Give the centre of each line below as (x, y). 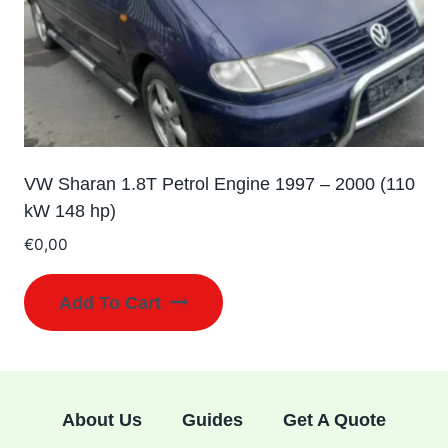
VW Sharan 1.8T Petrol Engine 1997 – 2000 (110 (219, 183)
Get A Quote (334, 420)
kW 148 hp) (70, 210)
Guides (212, 420)
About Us (102, 420)
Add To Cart (110, 302)
